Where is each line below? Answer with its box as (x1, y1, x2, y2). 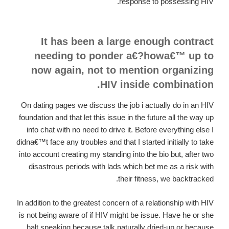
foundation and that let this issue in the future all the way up (19, 113, 214, 122)
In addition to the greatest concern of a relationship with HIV (17, 198, 214, 207)
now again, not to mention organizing (31, 64, 214, 76)
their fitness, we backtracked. (118, 174, 214, 184)
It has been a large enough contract (41, 36, 214, 48)
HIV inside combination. (100, 79, 214, 90)
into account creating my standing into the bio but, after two (19, 150, 214, 159)
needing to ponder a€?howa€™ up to (34, 50, 214, 62)
